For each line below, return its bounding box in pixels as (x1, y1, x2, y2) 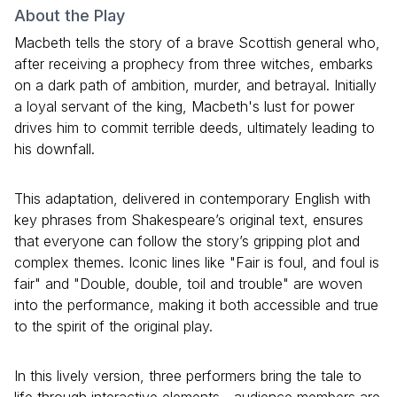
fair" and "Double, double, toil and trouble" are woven (14, 275, 362, 293)
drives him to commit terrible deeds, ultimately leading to (14, 119, 375, 137)
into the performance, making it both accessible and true (14, 296, 378, 315)
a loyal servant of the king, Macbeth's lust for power (14, 97, 354, 116)
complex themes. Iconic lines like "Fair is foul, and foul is (14, 253, 379, 272)
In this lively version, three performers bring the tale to (14, 367, 362, 385)
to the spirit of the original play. (14, 317, 213, 336)
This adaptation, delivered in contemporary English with (14, 190, 370, 208)
